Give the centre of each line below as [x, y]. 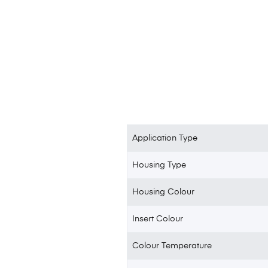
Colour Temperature [172, 246]
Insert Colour [158, 219]
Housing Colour [164, 192]
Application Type [165, 138]
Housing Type [159, 165]
